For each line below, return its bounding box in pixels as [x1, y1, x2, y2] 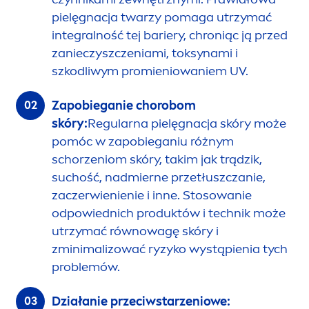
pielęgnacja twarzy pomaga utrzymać [52, 10, 272, 26]
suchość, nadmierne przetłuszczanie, [52, 170, 266, 186]
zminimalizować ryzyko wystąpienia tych [52, 241, 288, 257]
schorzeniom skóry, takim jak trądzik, [52, 152, 262, 168]
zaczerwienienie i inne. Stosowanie [52, 188, 252, 203]
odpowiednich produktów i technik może [52, 206, 286, 221]
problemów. [52, 259, 120, 275]
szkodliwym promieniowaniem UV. [52, 63, 248, 79]
